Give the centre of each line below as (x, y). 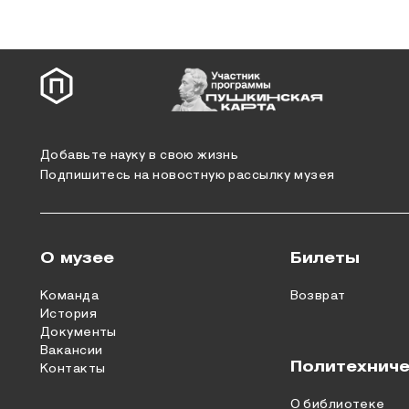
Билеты (325, 259)
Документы (79, 333)
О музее (77, 259)
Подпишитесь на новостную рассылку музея (188, 176)
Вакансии (72, 351)
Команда (69, 296)
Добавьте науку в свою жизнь (140, 156)
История (68, 315)
